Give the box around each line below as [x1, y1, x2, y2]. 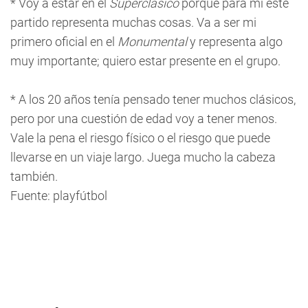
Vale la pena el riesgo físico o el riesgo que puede [10, 131, 270, 145]
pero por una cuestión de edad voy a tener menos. [10, 111, 277, 126]
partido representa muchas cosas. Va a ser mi [10, 15, 256, 30]
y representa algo [187, 34, 283, 49]
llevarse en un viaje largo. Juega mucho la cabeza [10, 150, 276, 164]
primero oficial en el [10, 34, 118, 49]
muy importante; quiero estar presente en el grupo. [10, 54, 280, 68]
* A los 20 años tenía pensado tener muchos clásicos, [10, 92, 296, 107]
